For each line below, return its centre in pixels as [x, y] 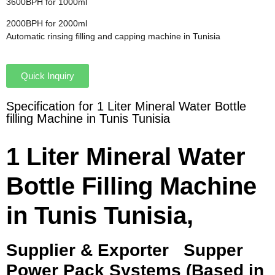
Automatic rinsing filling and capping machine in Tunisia [113, 37]
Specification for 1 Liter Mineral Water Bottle [126, 107]
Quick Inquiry [48, 76]
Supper [213, 250]
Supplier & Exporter [95, 250]
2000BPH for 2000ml [47, 24]
